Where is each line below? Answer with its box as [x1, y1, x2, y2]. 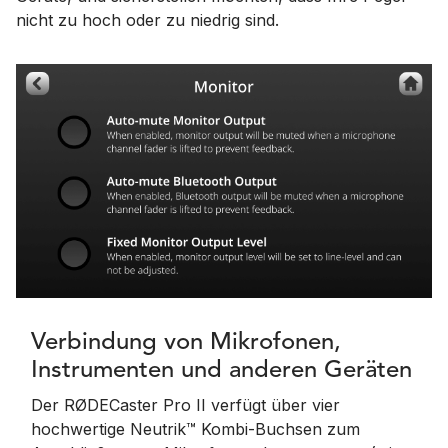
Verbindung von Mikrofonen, [31, 331, 341, 355]
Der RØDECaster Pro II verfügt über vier [31, 395, 340, 415]
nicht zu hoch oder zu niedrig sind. [16, 10, 279, 30]
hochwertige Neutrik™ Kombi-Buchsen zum [31, 419, 360, 439]
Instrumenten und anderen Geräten [31, 359, 412, 383]
